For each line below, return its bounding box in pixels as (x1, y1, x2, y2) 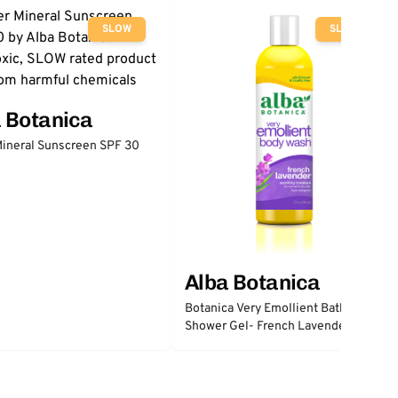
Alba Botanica (185, 268, 321, 295)
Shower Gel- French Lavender (185, 318, 350, 334)
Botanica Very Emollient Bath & (185, 300, 357, 316)
